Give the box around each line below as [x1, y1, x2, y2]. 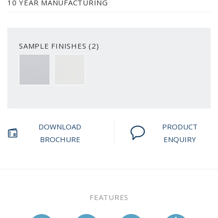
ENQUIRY [163, 134, 197, 144]
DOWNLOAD [38, 121, 82, 131]
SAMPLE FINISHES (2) [19, 40, 99, 51]
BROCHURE [39, 134, 80, 144]
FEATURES [90, 192, 128, 202]
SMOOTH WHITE [19, 55, 83, 66]
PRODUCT [162, 121, 198, 131]
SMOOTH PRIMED [54, 55, 122, 66]
